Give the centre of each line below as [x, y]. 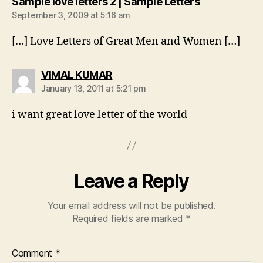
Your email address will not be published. [131, 205]
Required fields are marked [129, 218]
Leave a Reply [131, 181]
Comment [33, 253]
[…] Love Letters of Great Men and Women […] [126, 41]
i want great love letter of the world [100, 114]
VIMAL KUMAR [77, 75]
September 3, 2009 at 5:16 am [71, 15]
